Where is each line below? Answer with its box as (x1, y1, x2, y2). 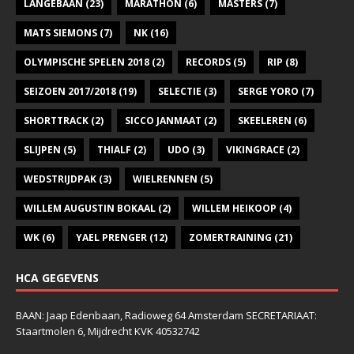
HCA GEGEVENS (16, 270, 99, 286)
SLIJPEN (24, 143, 61, 157)
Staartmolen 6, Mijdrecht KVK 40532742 (16, 324, 200, 339)
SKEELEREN (238, 114, 292, 128)
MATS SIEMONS (24, 26, 97, 40)
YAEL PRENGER (76, 231, 147, 245)
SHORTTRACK (24, 114, 88, 128)
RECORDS (186, 55, 231, 70)
